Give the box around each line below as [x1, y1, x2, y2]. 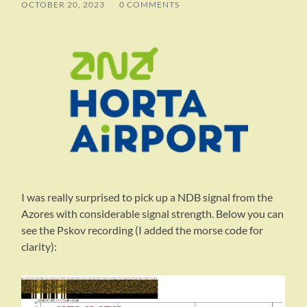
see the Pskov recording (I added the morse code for [21, 223, 264, 237]
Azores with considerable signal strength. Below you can [21, 207, 284, 221]
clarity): [21, 240, 58, 254]
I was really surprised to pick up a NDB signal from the [21, 191, 273, 204]
